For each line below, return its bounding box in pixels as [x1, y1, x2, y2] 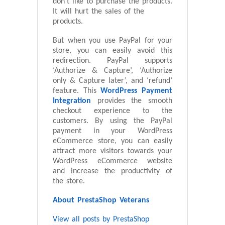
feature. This [53, 87, 101, 95]
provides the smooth [91, 97, 172, 105]
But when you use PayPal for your [53, 37, 172, 45]
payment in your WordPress [53, 127, 172, 136]
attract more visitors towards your [53, 147, 172, 156]
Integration [53, 97, 91, 105]
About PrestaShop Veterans [53, 196, 149, 205]
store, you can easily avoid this [53, 47, 172, 55]
